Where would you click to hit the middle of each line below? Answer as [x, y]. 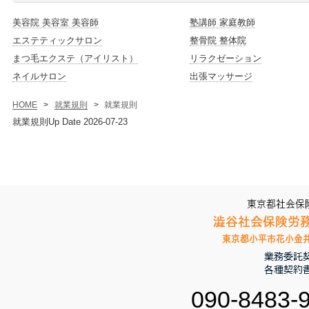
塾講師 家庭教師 [223, 22]
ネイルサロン [39, 76]
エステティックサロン [57, 40]
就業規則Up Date [48, 122]
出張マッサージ [221, 76]
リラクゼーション [226, 58]
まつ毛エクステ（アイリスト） [75, 58]
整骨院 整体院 [218, 40]
